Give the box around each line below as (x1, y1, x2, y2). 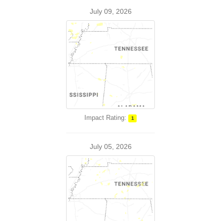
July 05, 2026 (89, 143, 132, 150)
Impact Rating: (84, 114, 126, 121)
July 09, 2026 (89, 7, 132, 15)
